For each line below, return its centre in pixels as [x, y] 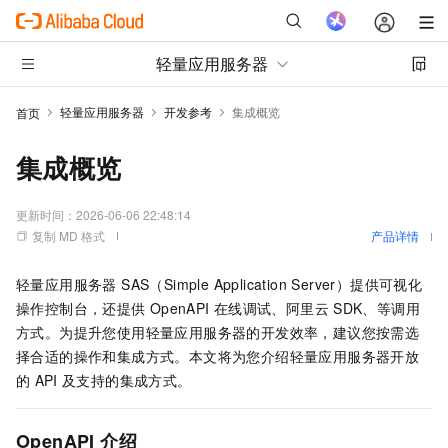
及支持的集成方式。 [126, 380]
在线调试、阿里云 [271, 308]
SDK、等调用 [376, 308]
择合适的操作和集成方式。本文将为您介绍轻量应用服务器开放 [218, 356]
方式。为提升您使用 [81, 332]
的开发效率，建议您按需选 [333, 332]
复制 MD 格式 [68, 235]
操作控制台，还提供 [81, 308]
